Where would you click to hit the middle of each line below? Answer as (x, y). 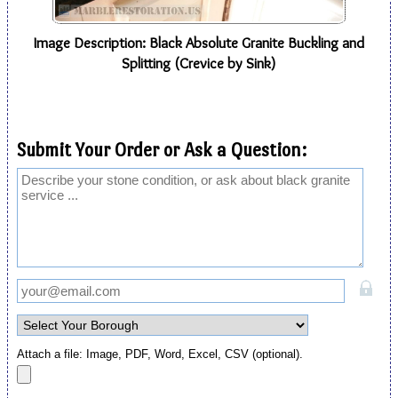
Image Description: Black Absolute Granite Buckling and (199, 43)
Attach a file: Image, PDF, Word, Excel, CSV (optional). (160, 354)
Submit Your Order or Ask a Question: (162, 151)
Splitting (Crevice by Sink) (199, 64)
